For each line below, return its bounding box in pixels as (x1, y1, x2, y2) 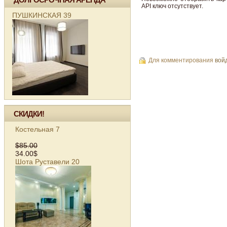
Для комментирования (148, 57, 215, 64)
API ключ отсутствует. (141, 3, 203, 10)
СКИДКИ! (14, 109, 44, 118)
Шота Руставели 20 (15, 157, 80, 166)
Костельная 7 (15, 125, 60, 133)
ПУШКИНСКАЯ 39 (12, 11, 71, 19)
